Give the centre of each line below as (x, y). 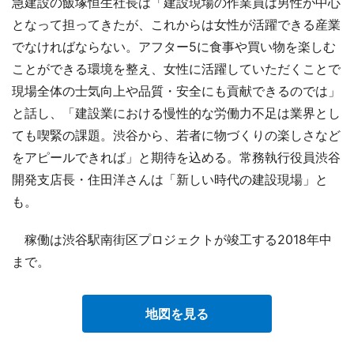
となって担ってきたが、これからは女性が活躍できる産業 (176, 24)
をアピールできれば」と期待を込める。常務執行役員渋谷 (176, 157)
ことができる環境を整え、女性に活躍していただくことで (176, 68)
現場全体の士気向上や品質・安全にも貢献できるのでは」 (176, 90)
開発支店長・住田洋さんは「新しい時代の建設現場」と (170, 179)
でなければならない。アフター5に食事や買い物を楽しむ (174, 46)
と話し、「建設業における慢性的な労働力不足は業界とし (176, 113)
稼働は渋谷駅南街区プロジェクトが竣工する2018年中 (172, 239)
